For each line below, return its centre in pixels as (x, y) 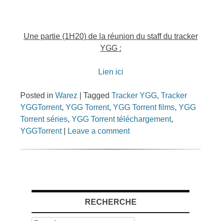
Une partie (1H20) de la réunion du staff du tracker (110, 36)
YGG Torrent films (144, 107)
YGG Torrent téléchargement (122, 119)
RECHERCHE (110, 202)
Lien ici (110, 72)
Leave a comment (99, 131)
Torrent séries (44, 119)
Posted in (38, 95)
